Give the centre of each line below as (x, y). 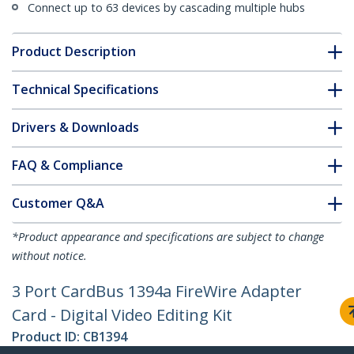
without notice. (49, 256)
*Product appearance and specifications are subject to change (168, 237)
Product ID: (47, 337)
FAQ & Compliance (68, 166)
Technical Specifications (85, 90)
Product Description (74, 52)
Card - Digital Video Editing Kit (122, 315)
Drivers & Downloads (75, 128)
